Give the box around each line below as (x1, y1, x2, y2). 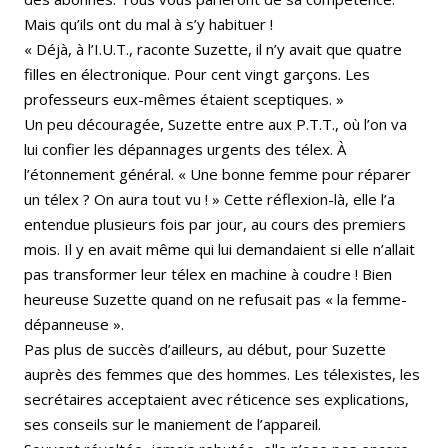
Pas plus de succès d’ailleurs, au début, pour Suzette (24, 339, 386, 360)
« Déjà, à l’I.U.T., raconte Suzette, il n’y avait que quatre (24, 39, 402, 60)
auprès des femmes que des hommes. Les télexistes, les (24, 364, 420, 385)
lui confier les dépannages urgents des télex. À (24, 139, 346, 160)
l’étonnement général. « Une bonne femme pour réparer (24, 164, 411, 185)
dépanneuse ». (24, 314, 124, 335)
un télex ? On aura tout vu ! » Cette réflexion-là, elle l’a (24, 189, 395, 210)
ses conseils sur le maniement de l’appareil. (24, 414, 321, 435)
